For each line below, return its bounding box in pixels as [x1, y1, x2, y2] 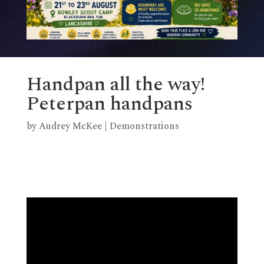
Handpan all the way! [26, 70, 205, 100]
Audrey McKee [38, 119, 102, 134]
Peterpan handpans [26, 89, 193, 119]
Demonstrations [109, 119, 179, 134]
